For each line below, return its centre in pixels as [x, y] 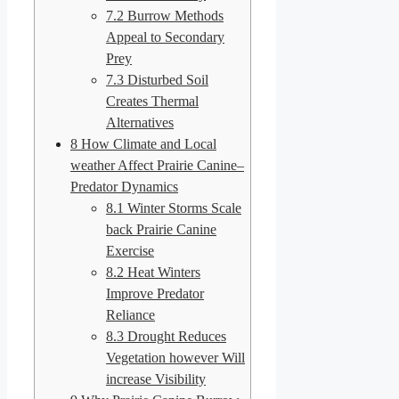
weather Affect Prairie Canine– [157, 165]
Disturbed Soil [166, 79]
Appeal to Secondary [165, 37]
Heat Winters [162, 272]
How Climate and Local [147, 143]
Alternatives [140, 122]
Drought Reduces [175, 336]
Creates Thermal [152, 101]
